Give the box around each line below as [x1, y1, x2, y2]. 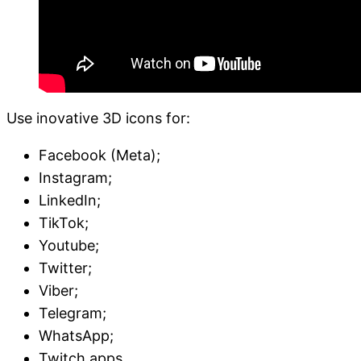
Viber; [39, 282, 78, 299]
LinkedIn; [39, 192, 101, 209]
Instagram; [39, 169, 112, 186]
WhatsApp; [39, 327, 114, 344]
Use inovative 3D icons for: [6, 110, 194, 127]
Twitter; [39, 259, 92, 276]
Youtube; [39, 237, 99, 254]
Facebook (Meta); [39, 147, 164, 164]
